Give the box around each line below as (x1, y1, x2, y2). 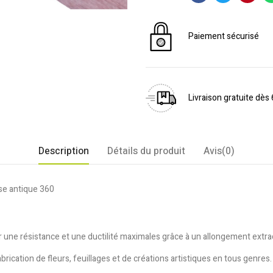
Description (38, 144, 89, 158)
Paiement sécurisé (188, 30, 259, 43)
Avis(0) (204, 144, 235, 158)
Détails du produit (107, 144, 185, 158)
